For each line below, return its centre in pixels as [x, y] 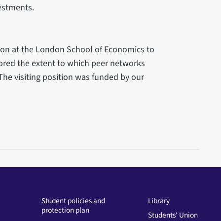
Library [159, 201]
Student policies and [73, 201]
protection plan [65, 210]
